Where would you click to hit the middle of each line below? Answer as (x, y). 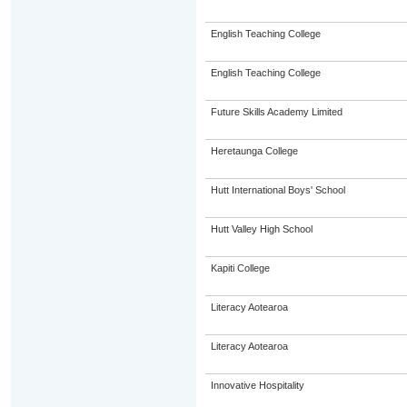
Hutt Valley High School (261, 229)
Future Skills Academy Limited (276, 112)
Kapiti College (240, 268)
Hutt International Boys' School (278, 190)
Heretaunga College (254, 151)
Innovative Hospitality (257, 385)
